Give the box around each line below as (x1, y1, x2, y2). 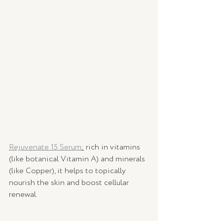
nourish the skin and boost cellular (9, 177, 131, 189)
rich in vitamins (84, 142, 142, 153)
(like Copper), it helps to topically (9, 165, 128, 177)
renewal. (9, 189, 39, 201)
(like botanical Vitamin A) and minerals (9, 153, 147, 165)
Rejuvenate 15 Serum (9, 142, 81, 153)
